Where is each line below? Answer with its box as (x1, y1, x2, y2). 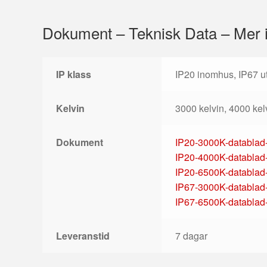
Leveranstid (55, 228, 110, 243)
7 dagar (175, 228, 207, 243)
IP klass (55, 67, 91, 81)
